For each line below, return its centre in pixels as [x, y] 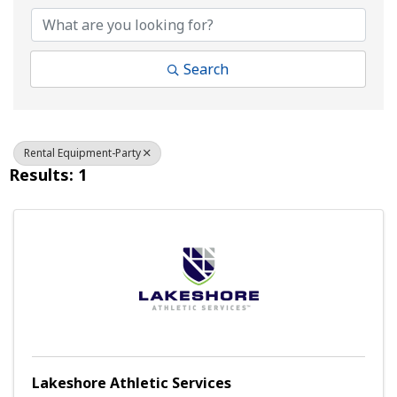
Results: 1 [48, 175]
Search [206, 70]
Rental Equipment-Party [82, 153]
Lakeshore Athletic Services [132, 383]
